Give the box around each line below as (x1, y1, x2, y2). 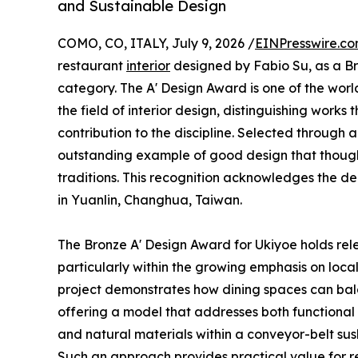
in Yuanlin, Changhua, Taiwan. (58, 192, 242, 209)
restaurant (58, 58, 126, 74)
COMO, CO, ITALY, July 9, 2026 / (58, 35, 255, 52)
